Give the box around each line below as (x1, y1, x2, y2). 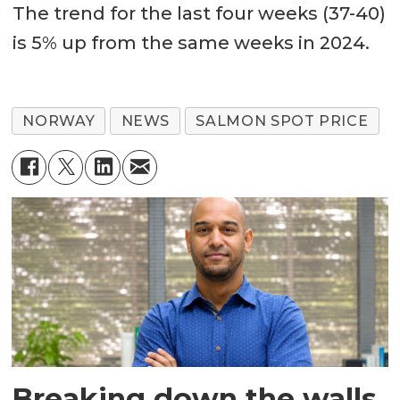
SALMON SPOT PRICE (196, 112, 369, 130)
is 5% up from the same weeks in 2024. (12, 32, 370, 54)
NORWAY (22, 112, 96, 130)
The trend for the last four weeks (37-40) (12, 3, 386, 25)
